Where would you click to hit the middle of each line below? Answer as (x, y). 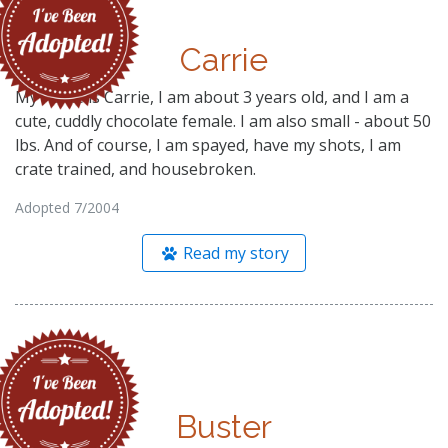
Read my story (234, 252)
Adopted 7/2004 (67, 207)
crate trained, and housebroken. (135, 168)
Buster (224, 426)
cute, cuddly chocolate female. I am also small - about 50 (223, 120)
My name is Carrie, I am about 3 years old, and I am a (212, 96)
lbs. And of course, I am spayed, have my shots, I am (208, 144)
